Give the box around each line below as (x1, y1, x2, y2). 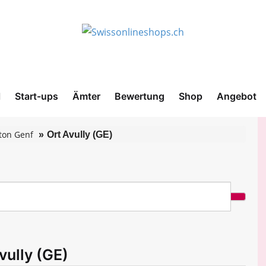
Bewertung (115, 90, 164, 102)
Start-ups (15, 90, 58, 102)
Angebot (217, 90, 256, 102)
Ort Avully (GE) (47, 129, 112, 140)
